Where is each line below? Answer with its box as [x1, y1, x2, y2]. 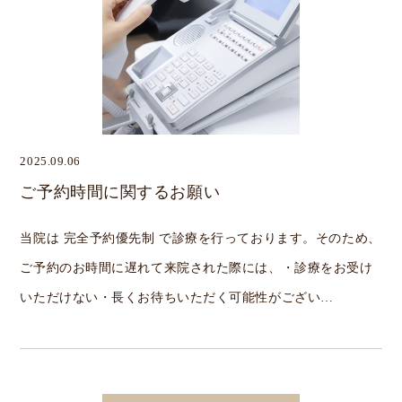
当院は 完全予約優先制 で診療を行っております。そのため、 [20, 232, 381, 245]
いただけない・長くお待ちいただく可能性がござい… [20, 291, 334, 304]
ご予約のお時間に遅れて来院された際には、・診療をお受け [20, 261, 373, 275]
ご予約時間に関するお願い [20, 183, 221, 201]
